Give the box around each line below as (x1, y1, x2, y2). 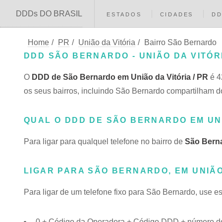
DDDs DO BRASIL (16, 9, 82, 18)
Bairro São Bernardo (144, 38, 217, 47)
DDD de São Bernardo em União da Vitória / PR (32, 73, 208, 81)
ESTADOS (107, 11, 142, 17)
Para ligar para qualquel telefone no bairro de (24, 137, 185, 146)
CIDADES (160, 11, 194, 17)
